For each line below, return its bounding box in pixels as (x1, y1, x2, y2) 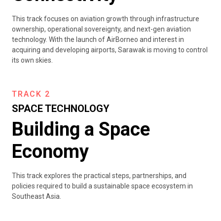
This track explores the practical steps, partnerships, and (12, 172, 186, 180)
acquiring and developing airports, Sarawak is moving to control (12, 46, 208, 54)
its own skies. (12, 56, 53, 64)
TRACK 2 (12, 89, 50, 99)
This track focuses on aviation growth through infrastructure (12, 15, 199, 23)
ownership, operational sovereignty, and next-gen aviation (12, 25, 191, 33)
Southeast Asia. (12, 192, 61, 200)
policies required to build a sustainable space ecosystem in (12, 182, 193, 190)
